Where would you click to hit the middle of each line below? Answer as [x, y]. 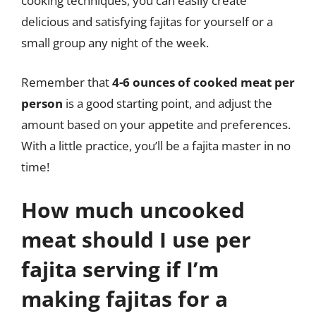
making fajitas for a [124, 299]
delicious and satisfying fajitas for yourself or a [147, 22]
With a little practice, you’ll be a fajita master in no [156, 145]
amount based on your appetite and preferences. [156, 124]
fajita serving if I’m [120, 269]
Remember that [67, 82]
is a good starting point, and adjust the [168, 103]
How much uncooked [133, 210]
